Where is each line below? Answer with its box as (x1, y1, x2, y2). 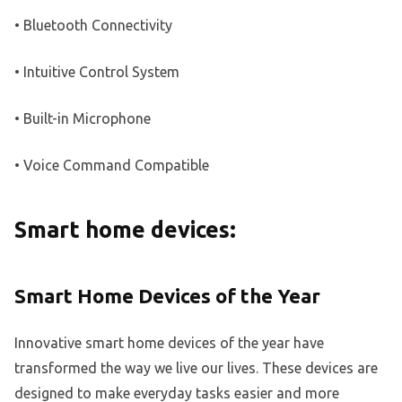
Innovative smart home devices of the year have (14, 335, 324, 352)
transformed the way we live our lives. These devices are (14, 360, 378, 377)
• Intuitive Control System (14, 63, 179, 80)
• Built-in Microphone (14, 109, 151, 127)
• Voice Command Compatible (14, 156, 209, 173)
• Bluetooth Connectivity (14, 16, 172, 33)
